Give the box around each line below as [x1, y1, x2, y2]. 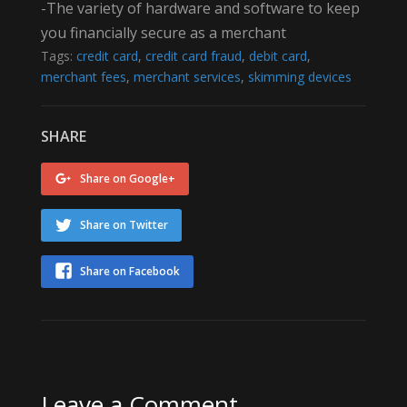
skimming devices [247, 67, 352, 85]
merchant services [133, 67, 241, 85]
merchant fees [40, 67, 126, 85]
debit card [248, 46, 307, 65]
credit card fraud [144, 46, 242, 65]
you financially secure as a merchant [40, 22, 286, 43]
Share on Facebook [79, 263, 180, 279]
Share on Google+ [79, 170, 175, 186]
